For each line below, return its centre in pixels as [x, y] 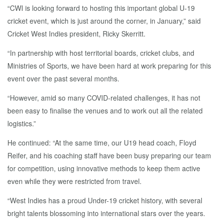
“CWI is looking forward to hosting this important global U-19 [101, 8]
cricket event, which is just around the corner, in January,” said [104, 21]
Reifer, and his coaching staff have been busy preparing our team [109, 155]
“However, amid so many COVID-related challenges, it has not [104, 98]
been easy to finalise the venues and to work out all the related [105, 110]
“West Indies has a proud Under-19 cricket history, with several [105, 200]
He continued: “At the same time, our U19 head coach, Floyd [102, 143]
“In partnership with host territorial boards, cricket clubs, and [101, 53]
